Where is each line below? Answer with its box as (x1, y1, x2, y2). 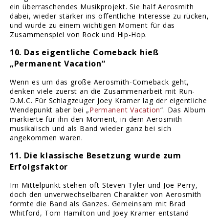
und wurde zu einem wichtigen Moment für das (10, 21, 175, 30)
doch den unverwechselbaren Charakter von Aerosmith (10, 190, 202, 199)
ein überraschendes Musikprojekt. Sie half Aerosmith (10, 2, 194, 12)
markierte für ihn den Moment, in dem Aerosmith (10, 114, 183, 124)
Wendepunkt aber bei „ (10, 105, 89, 115)
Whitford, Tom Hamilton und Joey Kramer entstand (10, 208, 189, 218)
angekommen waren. (10, 133, 83, 143)
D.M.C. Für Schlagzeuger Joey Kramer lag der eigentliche (10, 96, 207, 106)
